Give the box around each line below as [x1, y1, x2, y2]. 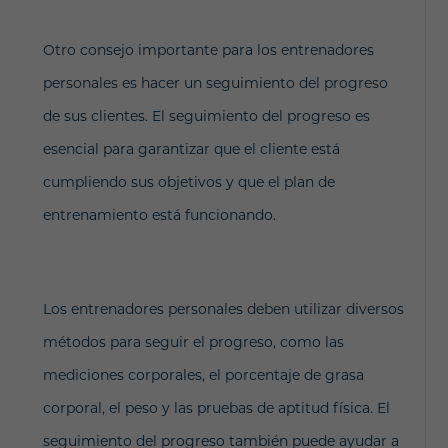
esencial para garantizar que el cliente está [42, 140, 340, 158]
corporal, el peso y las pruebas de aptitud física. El [42, 399, 390, 417]
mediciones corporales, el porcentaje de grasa [42, 366, 364, 384]
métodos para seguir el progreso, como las [42, 333, 344, 351]
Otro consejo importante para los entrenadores [42, 41, 374, 59]
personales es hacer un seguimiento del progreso [42, 74, 388, 92]
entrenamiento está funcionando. [42, 206, 276, 224]
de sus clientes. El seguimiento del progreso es [42, 107, 370, 125]
